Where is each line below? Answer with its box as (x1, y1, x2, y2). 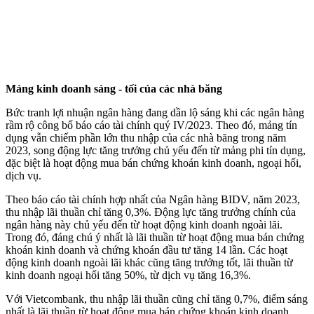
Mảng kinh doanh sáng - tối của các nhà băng (6, 82, 222, 95)
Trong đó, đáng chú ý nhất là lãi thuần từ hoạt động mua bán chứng (6, 231, 304, 243)
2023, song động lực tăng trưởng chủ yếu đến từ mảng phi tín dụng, (6, 144, 306, 156)
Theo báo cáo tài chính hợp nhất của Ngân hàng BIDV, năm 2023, (6, 193, 300, 205)
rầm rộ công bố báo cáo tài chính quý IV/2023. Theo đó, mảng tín (6, 118, 297, 131)
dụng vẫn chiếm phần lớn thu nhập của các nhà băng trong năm (6, 131, 286, 144)
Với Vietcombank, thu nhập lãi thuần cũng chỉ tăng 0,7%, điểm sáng (6, 292, 308, 305)
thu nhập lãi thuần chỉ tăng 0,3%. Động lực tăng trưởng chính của (6, 205, 296, 218)
